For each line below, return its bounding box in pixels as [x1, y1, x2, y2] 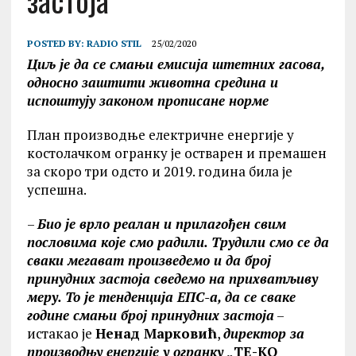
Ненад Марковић [95, 324, 217, 342]
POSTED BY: [26, 37, 87, 49]
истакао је [26, 324, 95, 342]
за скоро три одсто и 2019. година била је [26, 162, 292, 180]
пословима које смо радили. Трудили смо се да [26, 233, 329, 251]
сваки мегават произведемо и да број [26, 251, 271, 269]
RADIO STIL [86, 37, 141, 49]
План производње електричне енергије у [26, 126, 294, 144]
